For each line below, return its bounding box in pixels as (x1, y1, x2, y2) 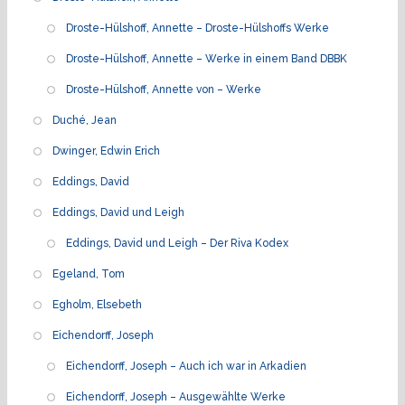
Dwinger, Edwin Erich (52, 144, 160, 157)
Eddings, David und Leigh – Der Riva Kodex (66, 236, 288, 250)
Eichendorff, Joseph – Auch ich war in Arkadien (66, 359, 306, 372)
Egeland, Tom (52, 267, 125, 280)
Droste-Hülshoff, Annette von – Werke (66, 82, 261, 96)
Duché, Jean (52, 113, 117, 127)
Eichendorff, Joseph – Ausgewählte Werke (66, 390, 286, 403)
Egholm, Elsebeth (52, 297, 142, 311)
